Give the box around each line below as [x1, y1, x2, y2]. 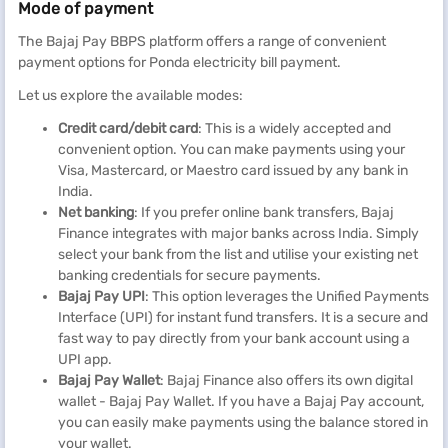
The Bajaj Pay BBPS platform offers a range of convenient [18, 33, 386, 50]
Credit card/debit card [58, 120, 198, 137]
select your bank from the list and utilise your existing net [58, 246, 418, 263]
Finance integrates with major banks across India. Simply [58, 225, 419, 242]
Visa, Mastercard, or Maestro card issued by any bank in [58, 162, 408, 179]
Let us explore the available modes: [18, 87, 243, 104]
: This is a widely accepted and [198, 120, 391, 137]
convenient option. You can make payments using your [58, 141, 405, 158]
